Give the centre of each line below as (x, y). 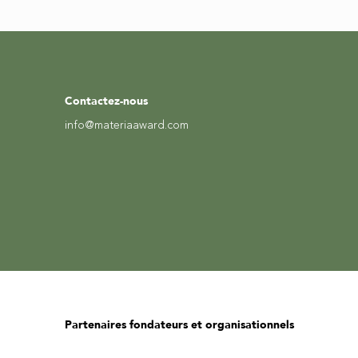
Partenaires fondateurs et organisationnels (179, 324)
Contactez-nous (106, 101)
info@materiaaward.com (126, 125)
